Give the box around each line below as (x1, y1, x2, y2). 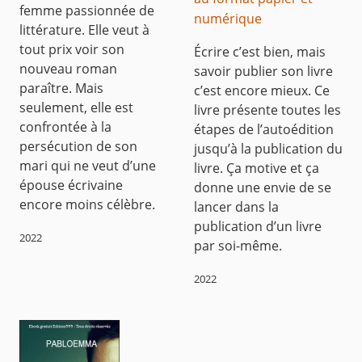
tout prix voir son (19, 40, 124, 58)
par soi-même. (194, 236, 282, 255)
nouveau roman (19, 59, 117, 78)
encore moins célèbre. (19, 195, 155, 213)
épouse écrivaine (19, 175, 123, 194)
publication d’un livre (194, 217, 322, 235)
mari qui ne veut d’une (19, 156, 156, 175)
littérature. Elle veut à (19, 20, 149, 39)
